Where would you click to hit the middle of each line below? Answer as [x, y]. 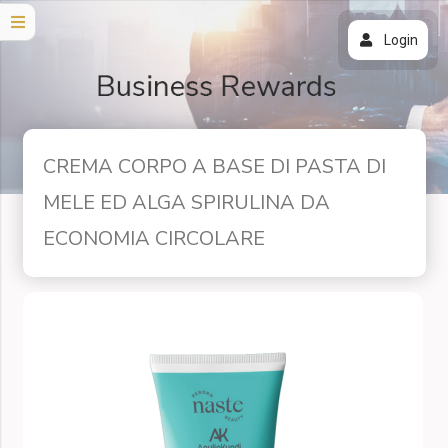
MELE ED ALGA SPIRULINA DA [186, 202]
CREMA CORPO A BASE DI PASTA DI [214, 166]
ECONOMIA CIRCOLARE [153, 238]
